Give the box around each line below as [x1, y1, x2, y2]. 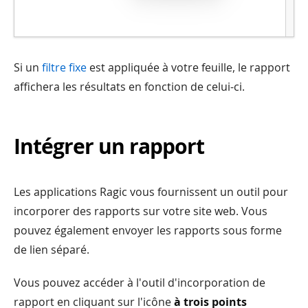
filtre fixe [42, 60, 87, 76]
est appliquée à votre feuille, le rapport [87, 60, 290, 76]
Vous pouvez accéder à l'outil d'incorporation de [14, 275, 265, 291]
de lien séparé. [14, 242, 89, 258]
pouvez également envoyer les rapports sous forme [14, 223, 282, 239]
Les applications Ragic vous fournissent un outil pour [14, 184, 288, 200]
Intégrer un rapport [14, 132, 204, 161]
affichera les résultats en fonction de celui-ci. [14, 79, 245, 95]
